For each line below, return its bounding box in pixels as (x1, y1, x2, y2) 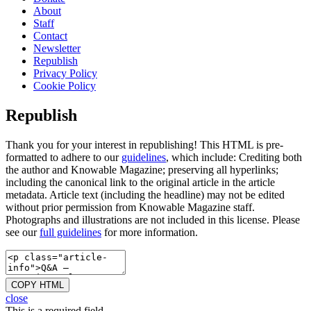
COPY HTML (11, 279, 64, 290)
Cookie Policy (33, 79, 96, 92)
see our (6, 226, 40, 238)
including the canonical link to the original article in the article (6, 176, 275, 188)
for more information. (101, 226, 198, 238)
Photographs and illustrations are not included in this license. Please (6, 213, 300, 226)
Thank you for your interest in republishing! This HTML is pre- (6, 138, 283, 151)
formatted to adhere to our (6, 151, 121, 163)
